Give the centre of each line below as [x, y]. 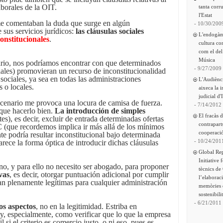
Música [207, 60]
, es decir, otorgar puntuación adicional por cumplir [89, 175]
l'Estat [205, 15]
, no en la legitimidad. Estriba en [86, 207]
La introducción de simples [100, 111]
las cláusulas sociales [110, 31]
